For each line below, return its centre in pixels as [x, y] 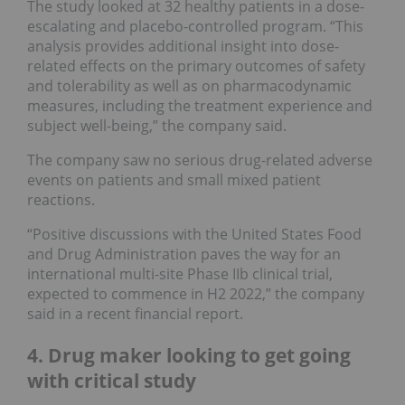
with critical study [112, 380]
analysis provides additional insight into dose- [183, 47]
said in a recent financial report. [135, 314]
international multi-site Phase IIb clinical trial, [180, 274]
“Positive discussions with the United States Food [194, 235]
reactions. [61, 200]
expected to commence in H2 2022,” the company [196, 294]
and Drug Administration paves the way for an [184, 254]
